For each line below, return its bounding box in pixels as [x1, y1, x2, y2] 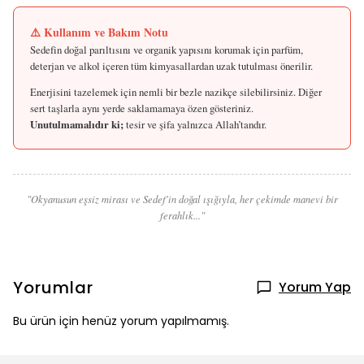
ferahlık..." [159, 209, 205, 222]
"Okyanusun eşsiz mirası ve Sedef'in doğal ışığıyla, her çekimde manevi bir [26, 193, 338, 206]
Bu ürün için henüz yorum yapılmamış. [13, 313, 229, 329]
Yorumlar [13, 276, 93, 299]
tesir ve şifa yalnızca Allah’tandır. [123, 117, 266, 132]
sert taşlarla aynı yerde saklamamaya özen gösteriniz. [30, 101, 253, 115]
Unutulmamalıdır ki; [30, 117, 123, 132]
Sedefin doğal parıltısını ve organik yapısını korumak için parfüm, [30, 42, 303, 57]
